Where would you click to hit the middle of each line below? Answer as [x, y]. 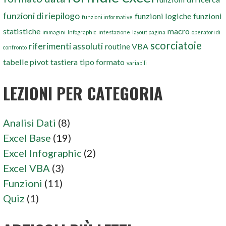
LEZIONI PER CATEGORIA [83, 93]
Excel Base [27, 137]
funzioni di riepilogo [42, 15]
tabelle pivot [26, 62]
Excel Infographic [43, 153]
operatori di [206, 32]
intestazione [115, 32]
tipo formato [102, 62]
